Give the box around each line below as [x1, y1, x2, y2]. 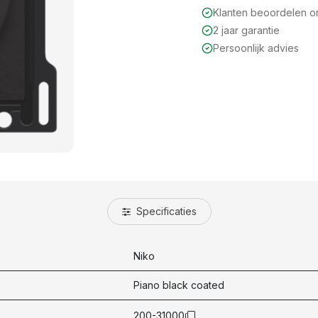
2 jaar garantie [213, 24, 280, 37]
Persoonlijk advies [213, 42, 299, 55]
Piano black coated [133, 278, 224, 291]
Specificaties [133, 204, 197, 217]
